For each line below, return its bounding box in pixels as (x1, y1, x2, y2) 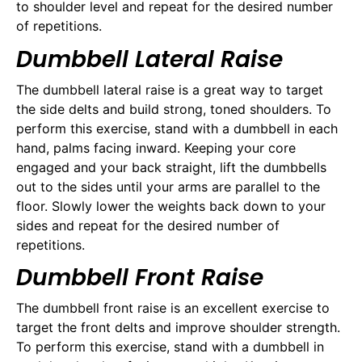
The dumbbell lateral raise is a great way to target (16, 81, 323, 98)
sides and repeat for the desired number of (16, 217, 280, 234)
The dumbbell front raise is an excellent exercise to (16, 300, 330, 317)
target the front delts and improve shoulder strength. (16, 319, 340, 336)
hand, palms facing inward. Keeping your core (16, 139, 296, 156)
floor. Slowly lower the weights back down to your (16, 197, 326, 214)
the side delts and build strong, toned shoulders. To (16, 100, 331, 117)
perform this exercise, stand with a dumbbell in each (16, 120, 338, 137)
